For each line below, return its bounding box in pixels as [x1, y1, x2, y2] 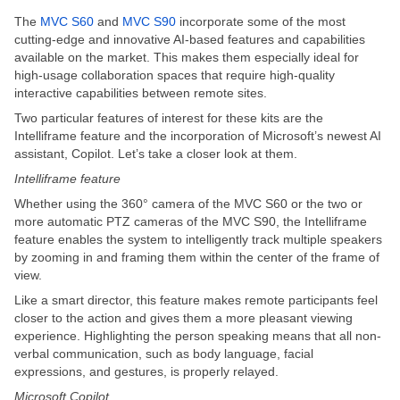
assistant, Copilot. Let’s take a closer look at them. [14, 146, 297, 161]
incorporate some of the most [176, 13, 346, 29]
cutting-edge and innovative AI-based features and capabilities [14, 31, 365, 46]
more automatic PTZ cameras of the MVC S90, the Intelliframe [14, 213, 367, 229]
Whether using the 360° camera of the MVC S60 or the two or [14, 196, 362, 211]
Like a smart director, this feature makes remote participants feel [14, 292, 378, 307]
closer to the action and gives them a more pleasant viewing [14, 310, 353, 325]
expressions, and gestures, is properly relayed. [14, 363, 279, 379]
